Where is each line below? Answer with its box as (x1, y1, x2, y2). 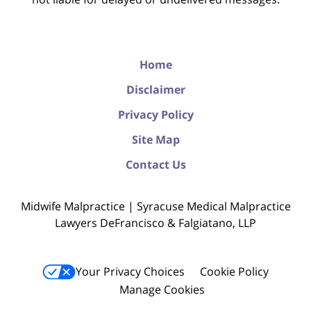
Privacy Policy (117, 107, 194, 123)
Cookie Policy (200, 264, 269, 280)
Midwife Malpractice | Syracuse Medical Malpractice (20, 199, 291, 215)
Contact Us (125, 157, 186, 173)
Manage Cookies (119, 282, 205, 298)
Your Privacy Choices (76, 264, 185, 280)
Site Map (131, 132, 180, 148)
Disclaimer (126, 82, 185, 98)
